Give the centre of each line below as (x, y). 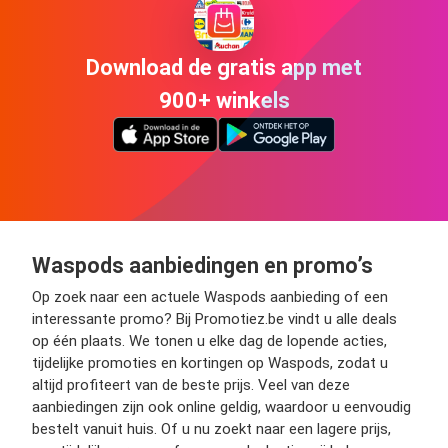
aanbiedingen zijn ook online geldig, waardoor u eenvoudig (221, 407)
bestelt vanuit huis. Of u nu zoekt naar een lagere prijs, (211, 429)
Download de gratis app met (224, 67)
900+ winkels (224, 100)
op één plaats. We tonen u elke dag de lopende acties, (209, 341)
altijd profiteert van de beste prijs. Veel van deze (191, 385)
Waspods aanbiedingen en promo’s (202, 266)
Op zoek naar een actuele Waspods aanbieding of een (210, 297)
